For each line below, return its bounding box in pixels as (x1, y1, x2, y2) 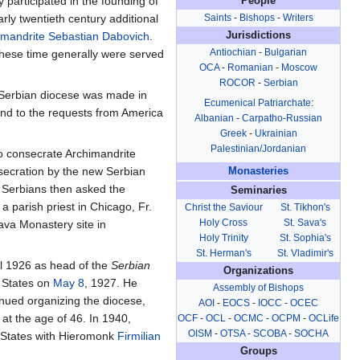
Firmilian (117, 329, 161, 343)
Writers (282, 12, 313, 24)
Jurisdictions (226, 30, 291, 42)
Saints (203, 12, 231, 24)
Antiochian (210, 47, 256, 59)
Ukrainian (254, 128, 297, 140)
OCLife (309, 313, 339, 325)
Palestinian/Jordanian (211, 143, 306, 155)
